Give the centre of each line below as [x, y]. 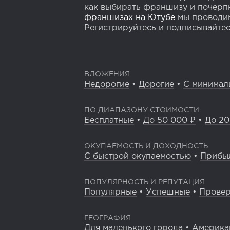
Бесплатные [109, 121]
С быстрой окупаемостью [138, 157]
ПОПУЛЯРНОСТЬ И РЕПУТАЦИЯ [145, 183]
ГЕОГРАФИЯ [108, 218]
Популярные [110, 193]
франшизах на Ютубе [130, 18]
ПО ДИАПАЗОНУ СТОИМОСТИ [142, 111]
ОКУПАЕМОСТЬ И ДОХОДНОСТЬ [146, 147]
